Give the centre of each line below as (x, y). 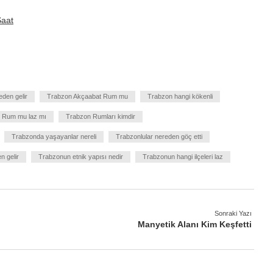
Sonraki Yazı (233, 213)
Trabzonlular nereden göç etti (159, 136)
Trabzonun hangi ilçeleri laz (183, 156)
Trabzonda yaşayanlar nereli (54, 136)
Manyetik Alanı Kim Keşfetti (195, 224)
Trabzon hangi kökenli (180, 96)
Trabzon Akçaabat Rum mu (87, 96)
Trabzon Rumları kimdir (101, 116)
